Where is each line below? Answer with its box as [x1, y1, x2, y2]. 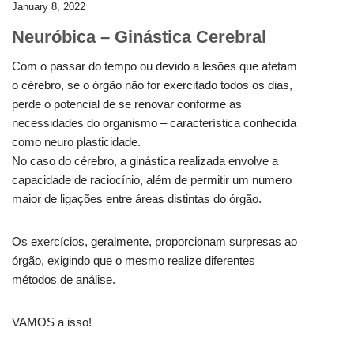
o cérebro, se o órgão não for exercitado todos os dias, [12, 78, 292, 92]
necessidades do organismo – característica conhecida [12, 116, 296, 130]
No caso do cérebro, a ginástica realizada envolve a [12, 154, 278, 168]
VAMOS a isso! [12, 315, 92, 330]
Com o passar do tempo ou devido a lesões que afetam [12, 59, 297, 73]
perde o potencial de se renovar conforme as [12, 97, 242, 111]
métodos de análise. [12, 273, 115, 287]
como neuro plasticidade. [12, 135, 141, 149]
